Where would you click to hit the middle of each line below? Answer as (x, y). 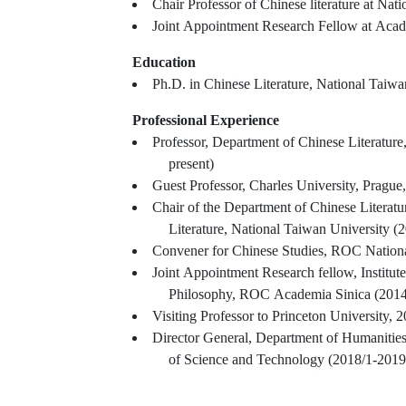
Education (164, 63)
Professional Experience (206, 121)
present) (191, 164)
